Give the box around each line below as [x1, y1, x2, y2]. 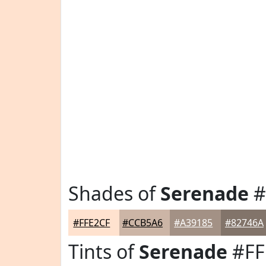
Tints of [68, 239, 139, 264]
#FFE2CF [73, 216, 110, 229]
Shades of [68, 180, 160, 206]
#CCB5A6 [122, 216, 163, 229]
